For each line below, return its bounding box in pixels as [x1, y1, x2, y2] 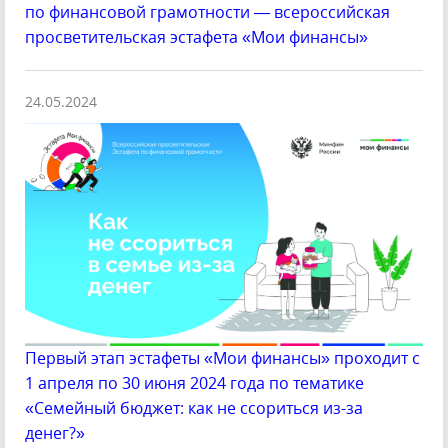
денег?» [25, 422, 85, 445]
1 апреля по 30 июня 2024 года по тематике [25, 372, 364, 395]
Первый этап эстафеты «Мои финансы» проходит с [25, 347, 420, 370]
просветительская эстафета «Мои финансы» [25, 25, 368, 48]
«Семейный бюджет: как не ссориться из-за [25, 397, 363, 420]
